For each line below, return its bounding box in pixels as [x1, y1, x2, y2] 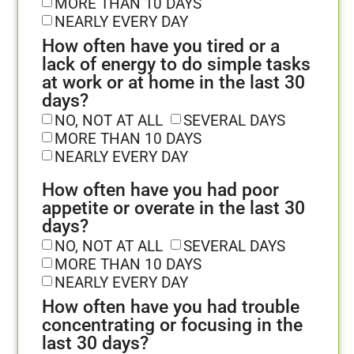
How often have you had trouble [42, 296, 299, 318]
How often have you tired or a [42, 36, 280, 58]
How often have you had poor [42, 179, 279, 201]
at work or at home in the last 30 [42, 72, 305, 94]
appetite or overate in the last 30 [42, 198, 305, 220]
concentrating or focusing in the [42, 314, 303, 337]
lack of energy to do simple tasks [42, 54, 311, 76]
